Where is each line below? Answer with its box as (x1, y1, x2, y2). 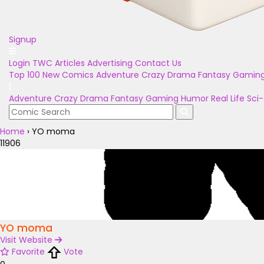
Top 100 (9, 69, 40, 81)
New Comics (42, 69, 94, 81)
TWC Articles (32, 57, 85, 69)
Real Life (211, 93, 245, 104)
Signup (9, 34, 37, 45)
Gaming (146, 93, 179, 104)
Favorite (12, 246, 45, 258)
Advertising (87, 57, 133, 69)
